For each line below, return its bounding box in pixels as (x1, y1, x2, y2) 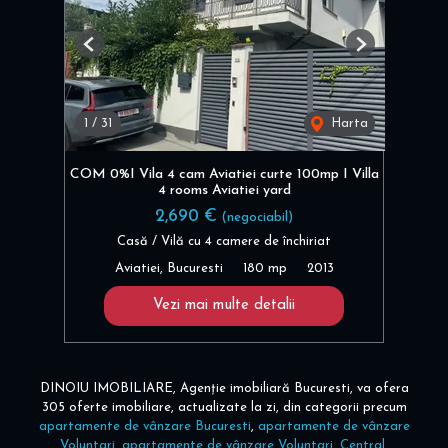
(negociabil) (222, 210, 293, 224)
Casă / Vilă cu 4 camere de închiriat (117, 234, 331, 248)
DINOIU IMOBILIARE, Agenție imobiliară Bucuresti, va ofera (39, 381, 409, 395)
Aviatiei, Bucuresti (114, 261, 223, 275)
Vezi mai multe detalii (153, 297, 295, 313)
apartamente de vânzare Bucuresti (38, 419, 251, 433)
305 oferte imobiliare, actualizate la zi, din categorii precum (41, 400, 407, 414)
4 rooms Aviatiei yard (157, 182, 291, 198)
